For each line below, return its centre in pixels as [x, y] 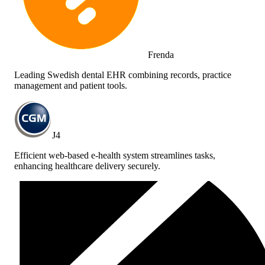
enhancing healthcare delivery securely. [87, 166]
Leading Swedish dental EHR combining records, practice [123, 75]
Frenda [161, 54]
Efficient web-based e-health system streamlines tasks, [115, 155]
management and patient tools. [71, 85]
